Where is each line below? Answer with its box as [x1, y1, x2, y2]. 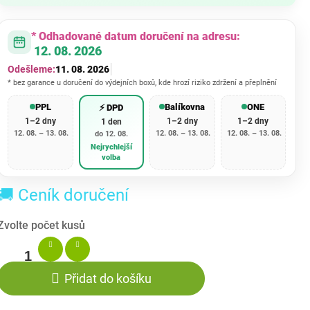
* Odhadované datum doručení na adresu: [31, 29, 240, 43]
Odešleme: [8, 63, 55, 75]
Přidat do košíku [64, 271, 152, 286]
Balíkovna [165, 101, 206, 112]
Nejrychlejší [90, 142, 132, 152]
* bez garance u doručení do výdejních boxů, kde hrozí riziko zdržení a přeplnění [8, 77, 277, 87]
